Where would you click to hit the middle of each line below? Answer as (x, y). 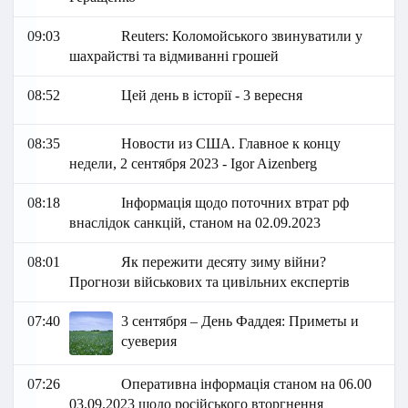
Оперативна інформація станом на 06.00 (247, 384)
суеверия (149, 342)
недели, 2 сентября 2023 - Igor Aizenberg (193, 164)
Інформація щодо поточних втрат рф (235, 203)
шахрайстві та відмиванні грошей (173, 56)
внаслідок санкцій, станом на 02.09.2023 (194, 223)
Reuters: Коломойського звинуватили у (242, 36)
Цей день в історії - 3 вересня (212, 96)
